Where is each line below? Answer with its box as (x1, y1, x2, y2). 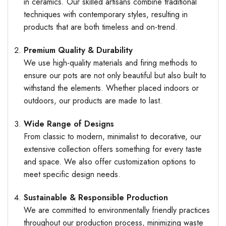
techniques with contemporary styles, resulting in (23, 9, 188, 21)
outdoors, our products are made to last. (23, 95, 162, 107)
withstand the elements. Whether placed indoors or (23, 82, 199, 94)
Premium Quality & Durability (23, 44, 133, 56)
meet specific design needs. (23, 168, 121, 181)
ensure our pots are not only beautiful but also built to (23, 70, 206, 82)
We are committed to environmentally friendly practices (23, 204, 210, 216)
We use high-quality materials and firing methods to (23, 57, 197, 69)
